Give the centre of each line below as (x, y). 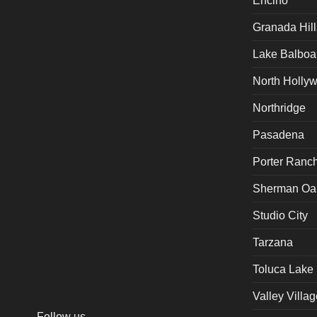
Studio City (280, 216)
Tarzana (272, 243)
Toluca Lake (283, 270)
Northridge (279, 108)
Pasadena (278, 135)
